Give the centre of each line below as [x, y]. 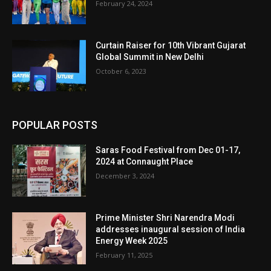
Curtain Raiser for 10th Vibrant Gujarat [171, 45]
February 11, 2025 [124, 255]
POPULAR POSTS [55, 125]
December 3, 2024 [125, 176]
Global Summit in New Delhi [150, 57]
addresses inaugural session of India [171, 230]
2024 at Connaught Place [145, 162]
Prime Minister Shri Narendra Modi [165, 218]
